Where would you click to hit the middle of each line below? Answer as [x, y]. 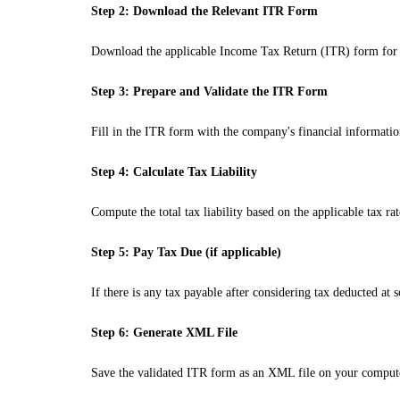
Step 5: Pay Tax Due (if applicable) [186, 252]
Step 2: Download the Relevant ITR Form [204, 11]
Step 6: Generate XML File [164, 333]
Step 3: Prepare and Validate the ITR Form [209, 92]
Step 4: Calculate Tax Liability [174, 172]
